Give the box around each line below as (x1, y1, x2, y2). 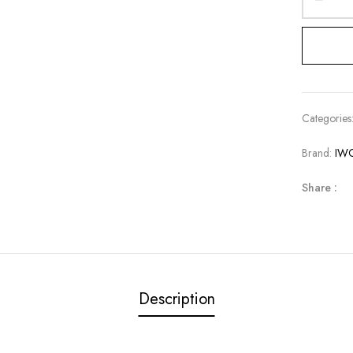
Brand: (302, 145, 336, 161)
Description (138, 288, 215, 310)
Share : (302, 180, 338, 195)
